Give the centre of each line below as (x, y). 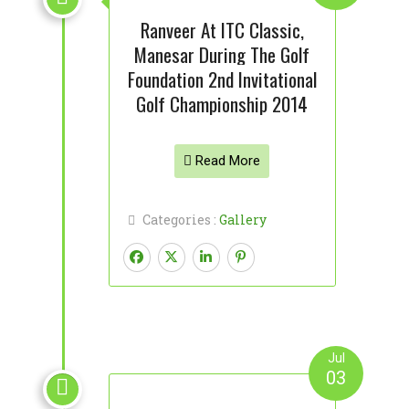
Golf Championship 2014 (222, 104)
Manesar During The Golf (222, 54)
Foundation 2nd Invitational (222, 79)
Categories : (180, 220)
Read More (226, 161)
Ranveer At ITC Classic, (222, 30)
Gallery (242, 220)
